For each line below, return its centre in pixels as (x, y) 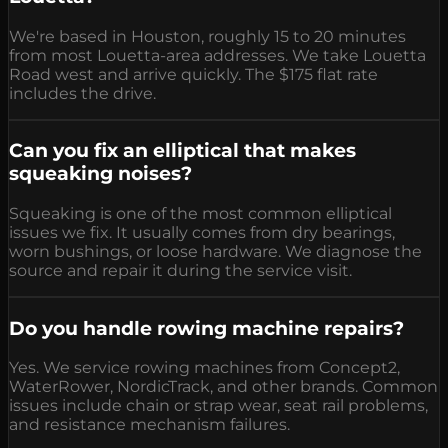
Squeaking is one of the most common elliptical (200, 213)
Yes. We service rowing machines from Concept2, (204, 368)
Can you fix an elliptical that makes (182, 151)
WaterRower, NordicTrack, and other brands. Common (223, 387)
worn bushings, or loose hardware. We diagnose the (215, 251)
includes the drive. (82, 93)
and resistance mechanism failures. (149, 425)
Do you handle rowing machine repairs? (206, 328)
